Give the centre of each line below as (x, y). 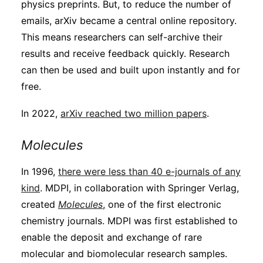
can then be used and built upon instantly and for (131, 70)
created (40, 204)
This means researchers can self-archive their (122, 37)
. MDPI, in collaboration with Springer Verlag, (139, 188)
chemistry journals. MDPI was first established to (129, 221)
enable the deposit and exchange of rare (112, 237)
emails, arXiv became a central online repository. (129, 21)
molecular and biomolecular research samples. (124, 254)
